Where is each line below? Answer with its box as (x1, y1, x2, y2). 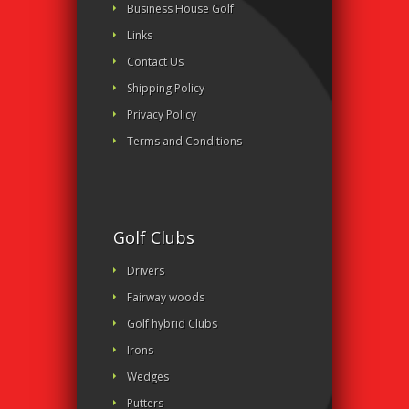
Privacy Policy (127, 107, 196, 123)
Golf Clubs (113, 226, 194, 249)
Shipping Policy (127, 80, 204, 97)
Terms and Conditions (127, 133, 242, 150)
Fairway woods (127, 289, 204, 306)
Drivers (127, 263, 164, 279)
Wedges (127, 369, 169, 385)
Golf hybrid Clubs (127, 316, 217, 332)
